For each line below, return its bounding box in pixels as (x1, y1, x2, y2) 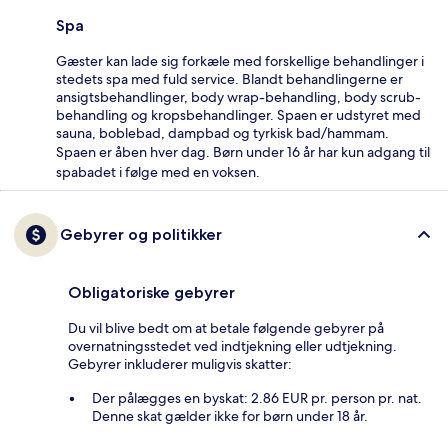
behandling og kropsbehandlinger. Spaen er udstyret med (56, 106, 421, 125)
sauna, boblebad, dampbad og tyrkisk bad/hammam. (56, 124, 389, 143)
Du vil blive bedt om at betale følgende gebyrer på (68, 319, 384, 338)
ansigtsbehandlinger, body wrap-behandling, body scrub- (56, 88, 421, 107)
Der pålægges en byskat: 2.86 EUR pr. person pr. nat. (92, 389, 422, 408)
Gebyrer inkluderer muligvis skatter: (68, 355, 292, 374)
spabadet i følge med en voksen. (56, 163, 260, 182)
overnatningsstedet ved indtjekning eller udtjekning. (68, 337, 397, 356)
